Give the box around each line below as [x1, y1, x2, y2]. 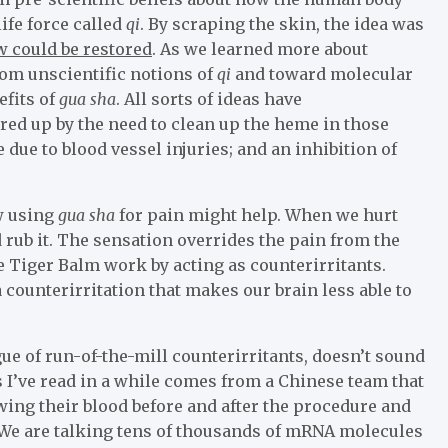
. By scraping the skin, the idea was [140, 13, 424, 34]
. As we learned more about [152, 38, 368, 59]
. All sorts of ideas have [116, 88, 302, 109]
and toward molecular [235, 63, 413, 84]
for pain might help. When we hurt [119, 204, 398, 225]
